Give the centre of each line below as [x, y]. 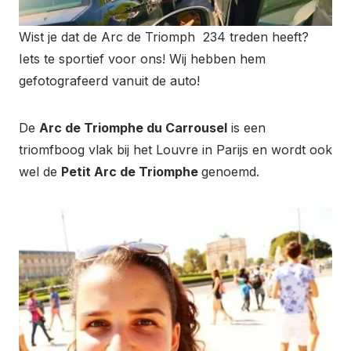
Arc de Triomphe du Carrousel [133, 127]
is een [246, 127]
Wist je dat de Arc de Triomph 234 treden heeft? [164, 36]
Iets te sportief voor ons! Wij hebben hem [142, 58]
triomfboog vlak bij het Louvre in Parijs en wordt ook [175, 149]
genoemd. [230, 171]
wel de [40, 171]
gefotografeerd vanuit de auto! [109, 80]
